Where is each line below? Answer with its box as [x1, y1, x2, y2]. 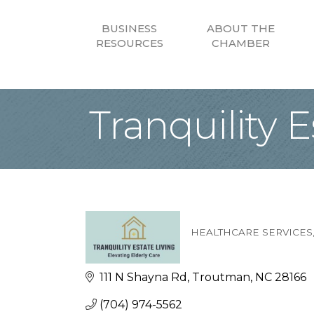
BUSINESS [102, 22, 157, 36]
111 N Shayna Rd [100, 270, 187, 284]
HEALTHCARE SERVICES [191, 226, 313, 238]
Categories [190, 233, 278, 254]
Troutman [192, 270, 250, 284]
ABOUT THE [207, 22, 275, 36]
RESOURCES [95, 36, 163, 50]
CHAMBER [212, 36, 270, 50]
